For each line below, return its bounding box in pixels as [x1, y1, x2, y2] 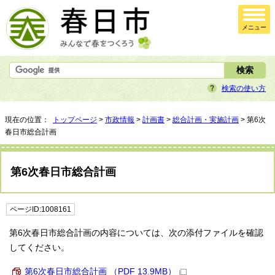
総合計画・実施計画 [172, 116, 239, 124]
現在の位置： [5, 116, 53, 124]
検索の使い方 [222, 84, 266, 93]
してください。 [9, 243, 69, 253]
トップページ [53, 116, 97, 124]
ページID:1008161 [10, 206, 71, 214]
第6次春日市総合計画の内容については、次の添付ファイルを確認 [9, 228, 263, 238]
